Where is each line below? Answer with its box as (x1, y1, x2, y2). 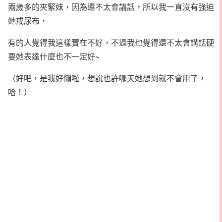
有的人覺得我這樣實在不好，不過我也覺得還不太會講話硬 (8, 37, 214, 48)
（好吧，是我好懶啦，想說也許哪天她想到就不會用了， (8, 72, 206, 83)
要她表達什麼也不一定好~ (8, 51, 100, 61)
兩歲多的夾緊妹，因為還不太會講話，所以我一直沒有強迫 (8, 1, 214, 12)
